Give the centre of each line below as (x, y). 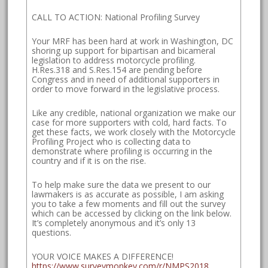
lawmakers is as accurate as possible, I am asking (128, 194)
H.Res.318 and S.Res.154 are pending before (117, 70)
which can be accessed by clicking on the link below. (132, 214)
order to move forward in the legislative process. (126, 89)
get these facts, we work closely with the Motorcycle (134, 132)
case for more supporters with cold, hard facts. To (130, 123)
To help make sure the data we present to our (121, 185)
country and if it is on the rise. (89, 161)
